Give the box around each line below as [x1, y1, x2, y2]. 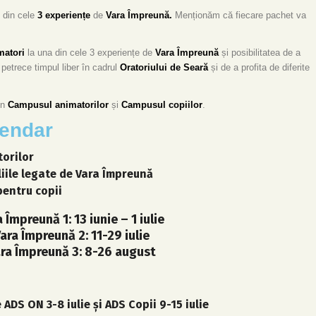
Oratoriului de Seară [120, 62, 208, 73]
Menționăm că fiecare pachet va [175, 10, 306, 21]
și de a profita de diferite [208, 62, 310, 73]
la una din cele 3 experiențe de [25, 47, 155, 59]
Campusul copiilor [121, 99, 202, 111]
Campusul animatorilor [8, 99, 109, 111]
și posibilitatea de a [219, 47, 300, 59]
